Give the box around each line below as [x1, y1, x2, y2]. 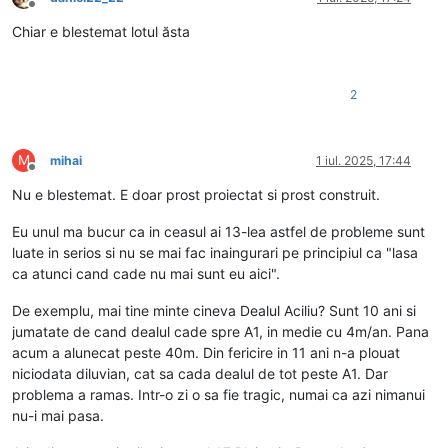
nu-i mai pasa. [12, 406, 104, 424]
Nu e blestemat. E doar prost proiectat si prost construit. [12, 185, 380, 203]
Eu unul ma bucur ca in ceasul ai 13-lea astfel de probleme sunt [12, 222, 425, 240]
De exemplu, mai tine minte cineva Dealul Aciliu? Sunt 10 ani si [12, 301, 416, 319]
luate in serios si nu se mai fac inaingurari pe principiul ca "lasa [12, 243, 418, 261]
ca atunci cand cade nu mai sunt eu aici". [12, 264, 280, 282]
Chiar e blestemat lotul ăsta [12, 22, 190, 40]
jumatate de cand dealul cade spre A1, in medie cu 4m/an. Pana [12, 322, 429, 340]
